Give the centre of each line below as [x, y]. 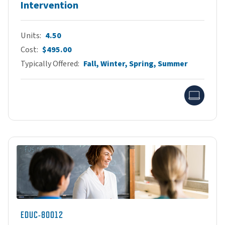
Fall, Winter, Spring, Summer [136, 64]
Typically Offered [49, 64]
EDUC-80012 [42, 215]
